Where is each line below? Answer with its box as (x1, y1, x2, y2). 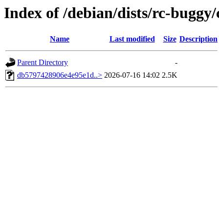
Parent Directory (17, 58, 68, 67)
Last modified (109, 35, 155, 44)
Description (179, 35, 218, 44)
